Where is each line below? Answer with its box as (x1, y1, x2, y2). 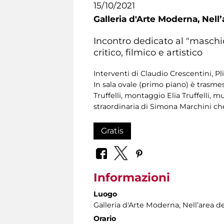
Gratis (101, 125, 123, 135)
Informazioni (93, 170, 170, 185)
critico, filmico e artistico (93, 46, 202, 57)
